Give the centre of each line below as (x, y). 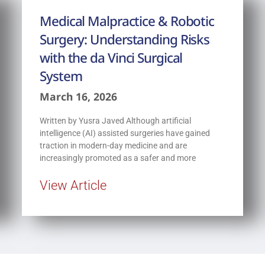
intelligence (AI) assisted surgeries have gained (125, 133)
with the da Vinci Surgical (111, 57)
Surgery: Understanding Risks (125, 39)
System (61, 76)
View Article (73, 185)
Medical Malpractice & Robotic (127, 21)
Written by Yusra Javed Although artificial (115, 120)
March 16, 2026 (78, 96)
